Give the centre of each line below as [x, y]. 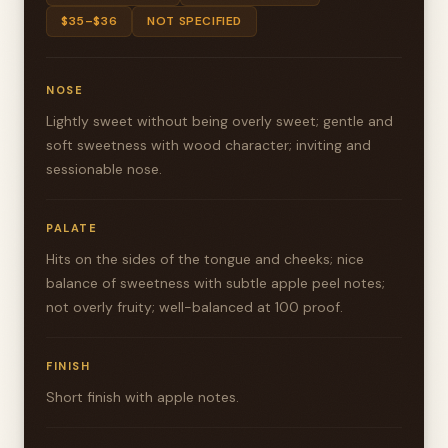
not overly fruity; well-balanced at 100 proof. [194, 307]
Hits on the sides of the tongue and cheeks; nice [205, 259]
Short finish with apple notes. [142, 397]
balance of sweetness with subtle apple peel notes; [215, 283]
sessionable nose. [104, 169]
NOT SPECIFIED [195, 21]
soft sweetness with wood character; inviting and [208, 145]
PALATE [71, 228]
